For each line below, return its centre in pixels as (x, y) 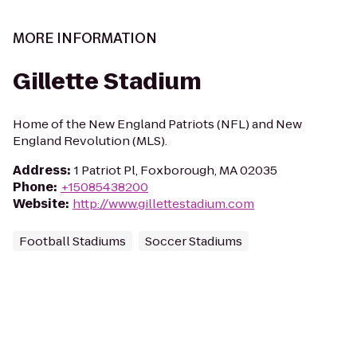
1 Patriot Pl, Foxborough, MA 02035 (176, 170)
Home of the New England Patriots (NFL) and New (157, 124)
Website (39, 204)
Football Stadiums (73, 241)
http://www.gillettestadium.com (163, 204)
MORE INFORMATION (85, 38)
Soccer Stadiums (194, 241)
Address (40, 170)
